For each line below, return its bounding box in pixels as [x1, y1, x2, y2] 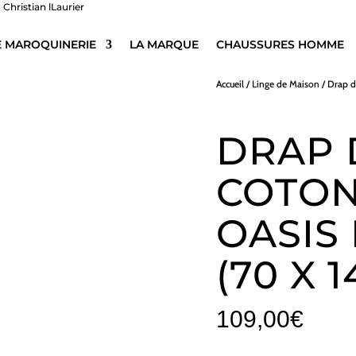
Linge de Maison [252, 78, 320, 90]
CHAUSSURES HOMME [215, 37, 344, 52]
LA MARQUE [129, 37, 199, 52]
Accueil [216, 78, 245, 90]
